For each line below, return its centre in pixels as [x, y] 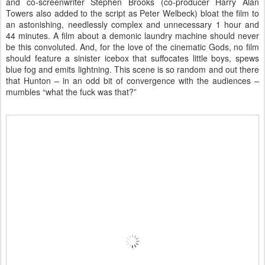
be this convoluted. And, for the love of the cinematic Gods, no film [132, 47]
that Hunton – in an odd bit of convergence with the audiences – [132, 80]
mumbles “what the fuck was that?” [71, 92]
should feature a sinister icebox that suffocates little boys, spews [132, 58]
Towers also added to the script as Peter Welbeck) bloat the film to [132, 13]
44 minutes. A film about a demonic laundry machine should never [132, 35]
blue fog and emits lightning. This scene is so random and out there [132, 69]
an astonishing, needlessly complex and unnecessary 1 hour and [132, 24]
